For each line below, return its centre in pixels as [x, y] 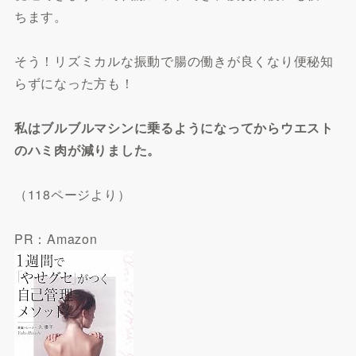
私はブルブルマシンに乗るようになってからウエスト [174, 127]
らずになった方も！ [74, 83]
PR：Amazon [56, 238]
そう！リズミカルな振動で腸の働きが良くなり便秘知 [174, 60]
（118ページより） [72, 194]
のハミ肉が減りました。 [87, 149]
